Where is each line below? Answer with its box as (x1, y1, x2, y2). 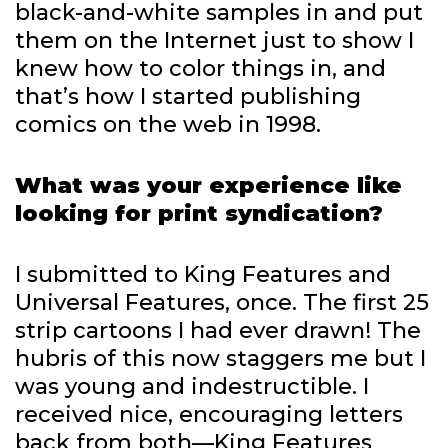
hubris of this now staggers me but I (15, 345, 426, 373)
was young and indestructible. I (15, 373, 369, 401)
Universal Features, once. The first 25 (15, 289, 429, 317)
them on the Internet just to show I (15, 27, 414, 55)
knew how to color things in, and (15, 55, 386, 83)
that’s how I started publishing (15, 83, 361, 111)
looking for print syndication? (15, 200, 383, 228)
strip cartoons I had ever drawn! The (15, 317, 421, 345)
